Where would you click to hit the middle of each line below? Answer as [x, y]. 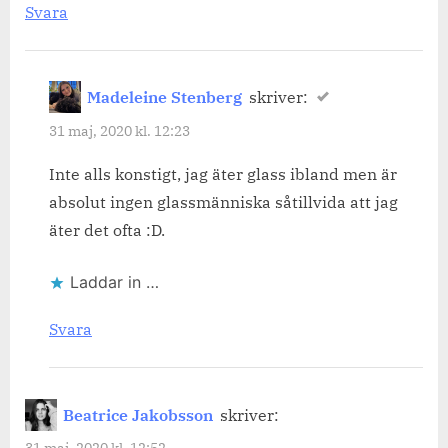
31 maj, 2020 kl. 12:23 [119, 130]
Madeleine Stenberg [165, 97]
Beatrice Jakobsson [138, 414]
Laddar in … [114, 282]
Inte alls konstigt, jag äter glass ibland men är [223, 174]
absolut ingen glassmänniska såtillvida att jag [223, 202]
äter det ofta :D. [107, 230]
